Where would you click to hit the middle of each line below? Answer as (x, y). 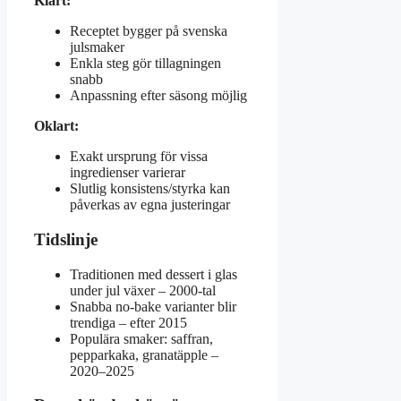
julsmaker (97, 47)
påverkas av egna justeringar (150, 205)
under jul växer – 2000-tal (143, 290)
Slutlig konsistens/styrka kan (150, 189)
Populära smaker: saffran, (141, 338)
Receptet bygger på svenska (149, 31)
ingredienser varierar (128, 173)
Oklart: (56, 126)
